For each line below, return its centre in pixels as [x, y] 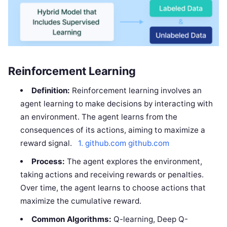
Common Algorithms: [71, 219]
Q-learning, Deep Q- [149, 219]
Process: [48, 161]
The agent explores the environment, [133, 161]
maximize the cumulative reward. [81, 201]
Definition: [50, 90]
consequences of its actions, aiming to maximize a [113, 130]
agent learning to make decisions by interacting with [117, 103]
